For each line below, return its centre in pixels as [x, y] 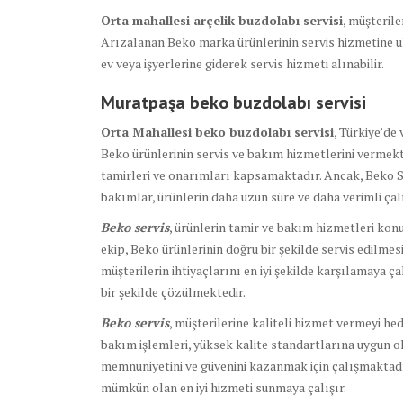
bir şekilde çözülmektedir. [173, 292]
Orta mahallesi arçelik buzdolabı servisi [222, 21]
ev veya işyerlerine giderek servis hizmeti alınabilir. [242, 64]
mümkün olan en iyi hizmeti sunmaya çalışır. [224, 388]
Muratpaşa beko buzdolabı [208, 103]
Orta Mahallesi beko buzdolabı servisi [217, 132]
